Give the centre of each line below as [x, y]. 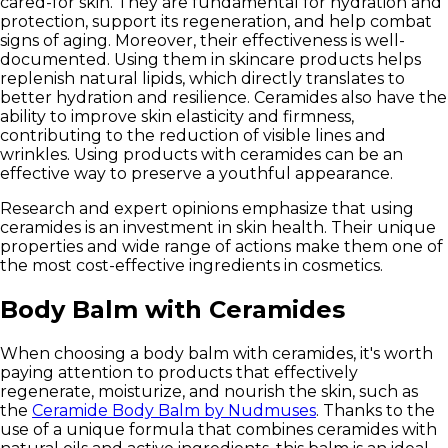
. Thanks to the [375, 411]
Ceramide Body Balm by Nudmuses [174, 411]
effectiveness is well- [323, 41]
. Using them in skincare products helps [264, 60]
